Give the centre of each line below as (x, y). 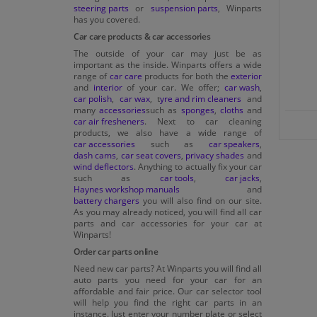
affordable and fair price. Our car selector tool (168, 290)
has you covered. (107, 19)
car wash (242, 87)
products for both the (186, 75)
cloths (231, 109)
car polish (93, 98)
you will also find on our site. (201, 200)
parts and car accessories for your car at (168, 223)
